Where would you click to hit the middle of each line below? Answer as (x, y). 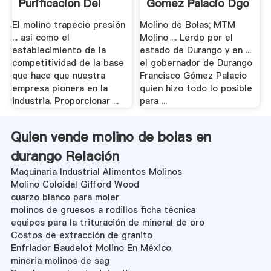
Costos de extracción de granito (81, 235)
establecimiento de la (59, 51)
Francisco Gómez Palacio (194, 76)
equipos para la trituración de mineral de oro (107, 222)
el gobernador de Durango (196, 63)
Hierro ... (41, 19)
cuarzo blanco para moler (65, 197)
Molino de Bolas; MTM (188, 25)
